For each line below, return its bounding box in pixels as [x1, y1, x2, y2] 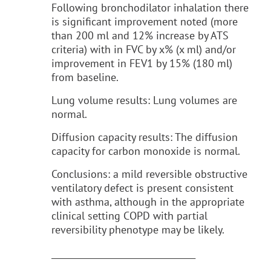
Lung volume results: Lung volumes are [51, 93, 237, 107]
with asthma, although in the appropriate [51, 194, 244, 209]
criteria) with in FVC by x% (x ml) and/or [51, 42, 236, 56]
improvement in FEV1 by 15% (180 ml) [51, 56, 232, 70]
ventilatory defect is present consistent [51, 180, 233, 195]
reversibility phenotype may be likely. [51, 222, 224, 237]
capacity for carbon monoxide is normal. [51, 143, 240, 158]
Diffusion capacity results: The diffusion [51, 129, 238, 144]
